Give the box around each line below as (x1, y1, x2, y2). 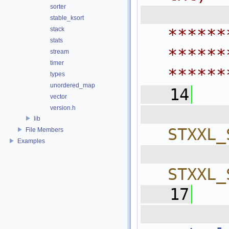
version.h (50, 104, 76, 111)
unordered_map (50, 82, 95, 89)
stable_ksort (50, 14, 84, 21)
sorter (50, 3, 66, 10)
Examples (17, 137, 45, 145)
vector (50, 93, 67, 100)
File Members (26, 126, 63, 133)
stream (50, 48, 69, 55)
